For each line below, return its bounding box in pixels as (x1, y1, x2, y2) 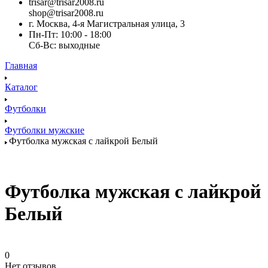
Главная (5, 60, 37, 71)
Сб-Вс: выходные (29, 39, 100, 50)
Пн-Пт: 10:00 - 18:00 (29, 29, 111, 39)
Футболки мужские (5, 124, 84, 135)
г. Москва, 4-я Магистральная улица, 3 (29, 18, 185, 29)
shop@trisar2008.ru (29, 7, 103, 18)
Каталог (5, 81, 38, 92)
